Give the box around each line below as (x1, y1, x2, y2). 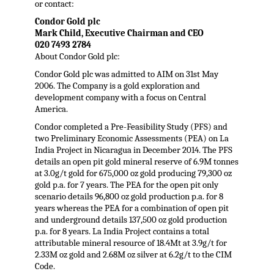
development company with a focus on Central (34, 92, 206, 103)
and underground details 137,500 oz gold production (34, 215, 227, 226)
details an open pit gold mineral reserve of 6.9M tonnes (34, 157, 239, 168)
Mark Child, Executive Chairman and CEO (34, 28, 204, 39)
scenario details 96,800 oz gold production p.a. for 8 (34, 191, 223, 202)
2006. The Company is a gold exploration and (34, 81, 200, 92)
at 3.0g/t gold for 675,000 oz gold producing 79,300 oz (34, 168, 232, 179)
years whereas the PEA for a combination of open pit (34, 203, 229, 214)
